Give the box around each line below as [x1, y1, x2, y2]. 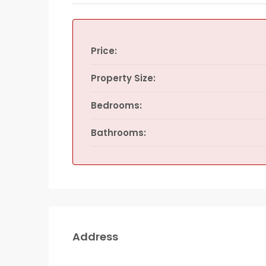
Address [72, 229, 118, 244]
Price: [91, 45, 117, 57]
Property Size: [91, 72, 156, 84]
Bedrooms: [91, 99, 142, 112]
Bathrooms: [91, 126, 146, 139]
